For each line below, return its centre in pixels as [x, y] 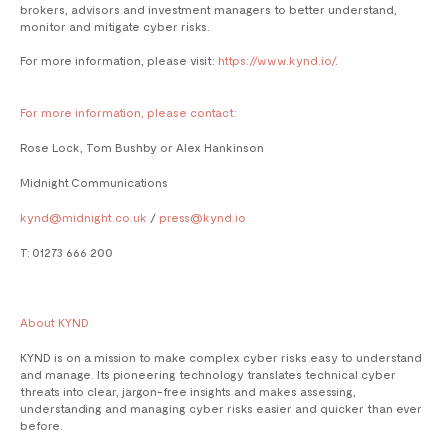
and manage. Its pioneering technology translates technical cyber [208, 374]
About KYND [54, 322]
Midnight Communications [94, 182]
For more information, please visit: [119, 60]
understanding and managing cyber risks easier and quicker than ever [221, 408]
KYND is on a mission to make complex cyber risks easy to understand [221, 357]
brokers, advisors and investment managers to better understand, [208, 9]
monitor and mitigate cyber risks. [115, 26]
